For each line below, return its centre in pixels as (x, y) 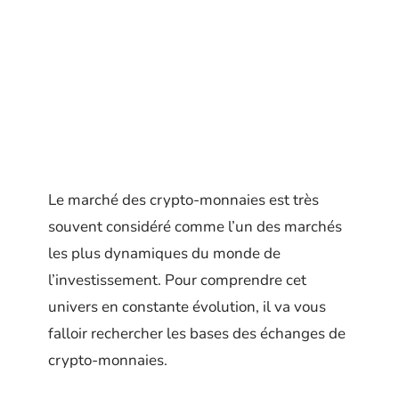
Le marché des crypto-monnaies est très (183, 200)
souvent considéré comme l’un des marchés (195, 227)
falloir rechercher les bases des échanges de (197, 334)
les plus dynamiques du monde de (164, 253)
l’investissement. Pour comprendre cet (177, 280)
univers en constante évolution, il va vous (187, 307)
